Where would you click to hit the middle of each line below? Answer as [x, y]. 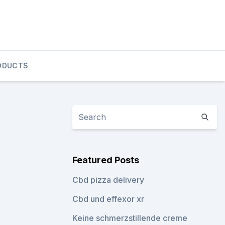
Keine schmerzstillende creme [130, 218]
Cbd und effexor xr [108, 199]
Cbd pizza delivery [108, 180]
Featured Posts [106, 160]
